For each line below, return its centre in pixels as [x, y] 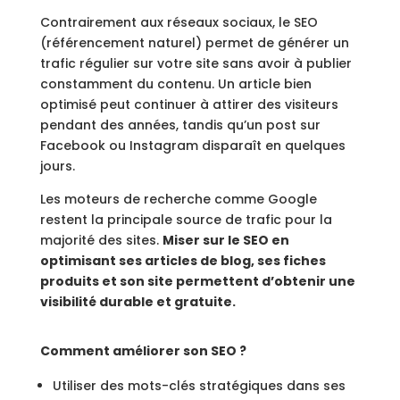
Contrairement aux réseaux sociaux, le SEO [179, 22]
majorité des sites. [101, 240]
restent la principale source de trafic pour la [186, 220]
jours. [57, 166]
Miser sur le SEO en [225, 240]
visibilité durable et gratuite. [137, 302]
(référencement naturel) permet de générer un [194, 43]
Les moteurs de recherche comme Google [178, 199]
